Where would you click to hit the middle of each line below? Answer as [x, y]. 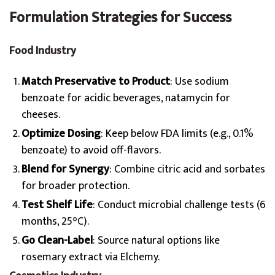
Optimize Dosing [61, 134]
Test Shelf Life [57, 205]
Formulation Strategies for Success [120, 18]
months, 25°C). [55, 222]
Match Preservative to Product [96, 82]
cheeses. [41, 115]
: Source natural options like [156, 241]
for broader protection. [76, 186]
